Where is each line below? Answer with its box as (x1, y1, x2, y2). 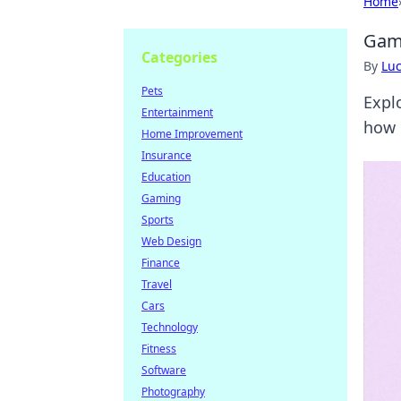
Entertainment (141, 105, 213, 120)
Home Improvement (141, 126, 243, 141)
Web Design (141, 234, 201, 249)
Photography (141, 384, 205, 399)
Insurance (141, 148, 192, 163)
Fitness (141, 341, 176, 356)
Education (141, 169, 191, 184)
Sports (141, 212, 174, 227)
